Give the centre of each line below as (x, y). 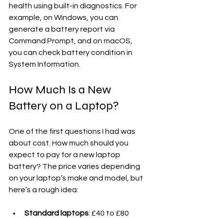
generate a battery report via (63, 29)
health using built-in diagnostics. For (73, 6)
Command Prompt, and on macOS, (71, 41)
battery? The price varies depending (75, 167)
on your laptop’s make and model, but (77, 178)
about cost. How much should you (69, 143)
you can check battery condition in (71, 53)
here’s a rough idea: (44, 190)
